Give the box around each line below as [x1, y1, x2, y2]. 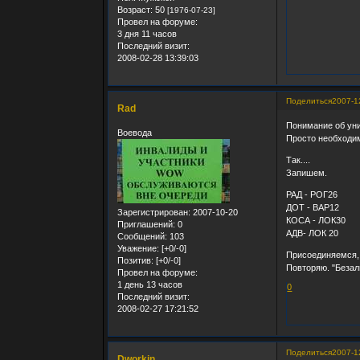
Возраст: [117, 4, 153, 14]
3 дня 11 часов [117, 28, 178, 39]
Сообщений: [117, 231, 168, 241]
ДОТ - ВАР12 [286, 202, 340, 212]
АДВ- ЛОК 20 [286, 227, 339, 238]
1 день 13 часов [117, 279, 183, 289]
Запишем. [286, 167, 328, 178]
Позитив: [117, 255, 154, 265]
